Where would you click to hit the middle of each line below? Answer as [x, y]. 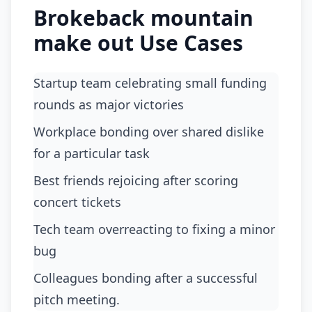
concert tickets [77, 202]
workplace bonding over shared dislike [39, 131]
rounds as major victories [109, 104]
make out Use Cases [138, 42]
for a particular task [92, 153]
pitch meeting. [77, 299]
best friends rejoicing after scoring [38, 180]
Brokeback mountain [143, 17]
